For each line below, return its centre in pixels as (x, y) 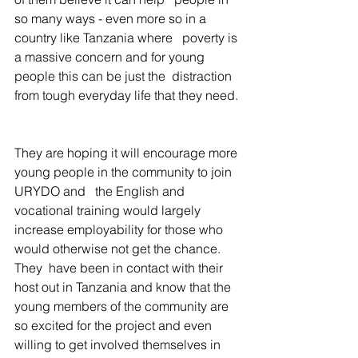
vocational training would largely (109, 210)
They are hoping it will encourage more (127, 153)
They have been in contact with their (120, 268)
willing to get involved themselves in (119, 344)
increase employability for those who (120, 229)
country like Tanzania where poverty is (127, 38)
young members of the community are (123, 306)
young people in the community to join (125, 172)
